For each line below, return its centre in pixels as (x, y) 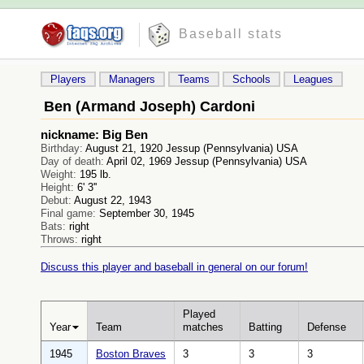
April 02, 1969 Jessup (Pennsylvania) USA (206, 161)
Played (199, 314)
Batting (265, 327)
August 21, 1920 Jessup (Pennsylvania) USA (191, 148)
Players (68, 79)
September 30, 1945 (145, 213)
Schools (251, 79)
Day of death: (72, 161)
